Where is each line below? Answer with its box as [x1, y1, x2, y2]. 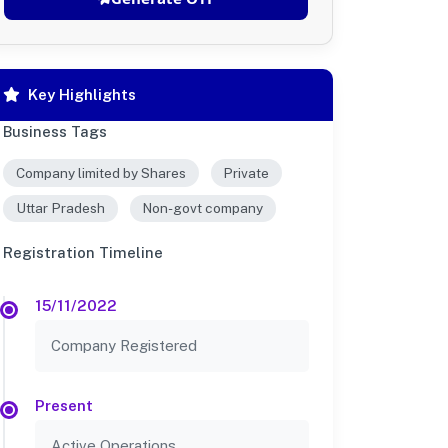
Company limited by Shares [15, 164, 186, 181]
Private [223, 164, 270, 181]
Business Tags [3, 122, 107, 140]
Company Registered [51, 337, 197, 355]
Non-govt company [142, 200, 264, 217]
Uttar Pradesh [15, 200, 105, 217]
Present [35, 397, 93, 415]
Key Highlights [28, 85, 136, 103]
